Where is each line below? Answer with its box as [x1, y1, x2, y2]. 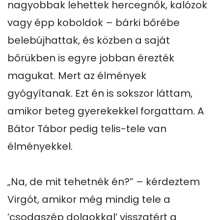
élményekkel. [7, 139, 73, 153]
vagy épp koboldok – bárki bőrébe [7, 16, 180, 29]
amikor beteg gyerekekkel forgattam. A [7, 104, 204, 118]
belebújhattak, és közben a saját [7, 33, 170, 47]
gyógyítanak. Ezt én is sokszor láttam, [7, 86, 192, 100]
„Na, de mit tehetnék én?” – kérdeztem [7, 175, 200, 189]
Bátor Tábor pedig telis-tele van [7, 122, 166, 136]
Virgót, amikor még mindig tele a [7, 192, 170, 206]
